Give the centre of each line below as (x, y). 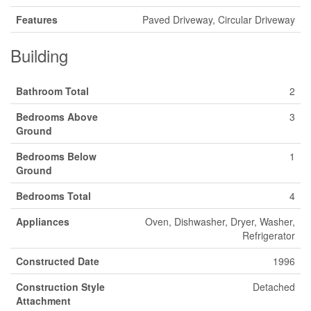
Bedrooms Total (53, 195)
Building (39, 55)
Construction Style (60, 286)
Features (37, 19)
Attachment (43, 300)
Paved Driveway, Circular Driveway (219, 19)
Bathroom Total (52, 91)
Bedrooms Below (56, 156)
